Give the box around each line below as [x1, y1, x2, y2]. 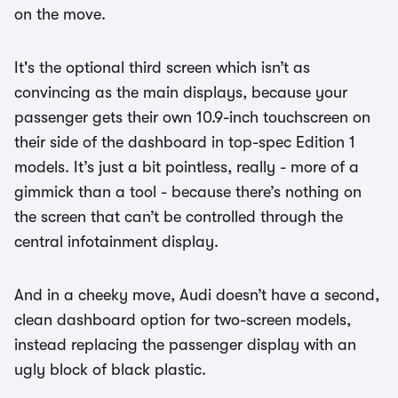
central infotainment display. [14, 233, 219, 251]
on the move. [14, 5, 106, 23]
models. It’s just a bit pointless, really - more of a [14, 158, 359, 176]
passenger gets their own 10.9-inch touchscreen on [14, 108, 370, 126]
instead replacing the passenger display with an [14, 336, 356, 354]
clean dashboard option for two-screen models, [14, 311, 351, 329]
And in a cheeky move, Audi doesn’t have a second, [14, 286, 379, 304]
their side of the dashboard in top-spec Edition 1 [14, 133, 355, 151]
